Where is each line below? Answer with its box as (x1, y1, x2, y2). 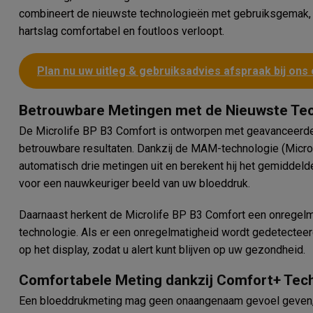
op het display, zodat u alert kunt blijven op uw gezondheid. (19, 242, 305, 256)
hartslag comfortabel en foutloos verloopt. (19, 24, 224, 38)
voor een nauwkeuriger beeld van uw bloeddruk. (19, 177, 250, 191)
